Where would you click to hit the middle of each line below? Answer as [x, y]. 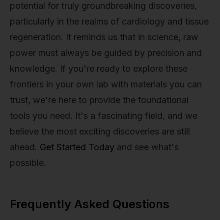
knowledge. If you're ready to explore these [99, 69]
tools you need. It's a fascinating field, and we [104, 116]
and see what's [147, 147]
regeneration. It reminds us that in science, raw [104, 37]
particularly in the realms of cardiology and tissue [109, 22]
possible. [28, 163]
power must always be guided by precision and [106, 53]
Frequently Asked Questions [90, 204]
